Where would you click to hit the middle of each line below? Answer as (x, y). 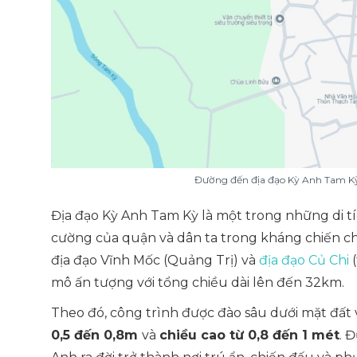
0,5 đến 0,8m (96, 335)
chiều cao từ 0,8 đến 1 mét (249, 335)
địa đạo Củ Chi (304, 260)
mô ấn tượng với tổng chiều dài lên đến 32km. (198, 282)
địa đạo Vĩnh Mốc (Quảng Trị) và (155, 260)
